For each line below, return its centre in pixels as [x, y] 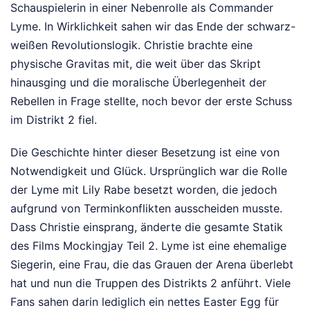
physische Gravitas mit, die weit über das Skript [136, 64]
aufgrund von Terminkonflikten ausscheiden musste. [146, 209]
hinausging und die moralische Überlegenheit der [138, 83]
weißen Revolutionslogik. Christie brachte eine [131, 45]
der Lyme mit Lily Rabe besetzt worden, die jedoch [144, 190]
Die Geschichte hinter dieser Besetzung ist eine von [145, 153]
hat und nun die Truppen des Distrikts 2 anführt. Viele [151, 283]
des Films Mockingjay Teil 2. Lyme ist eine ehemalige [148, 246]
